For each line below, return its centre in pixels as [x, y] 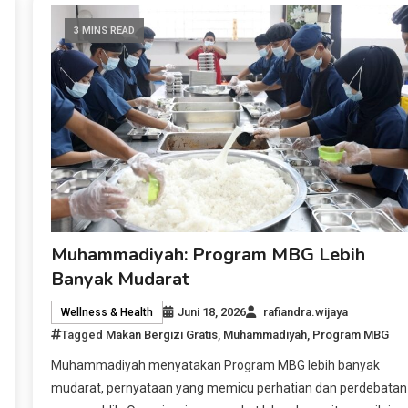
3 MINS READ [104, 31]
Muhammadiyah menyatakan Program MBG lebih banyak [215, 365]
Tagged [83, 334]
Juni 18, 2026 [211, 311]
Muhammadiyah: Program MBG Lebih [208, 254]
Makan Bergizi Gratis [161, 334]
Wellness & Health [107, 312]
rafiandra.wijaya [305, 311]
